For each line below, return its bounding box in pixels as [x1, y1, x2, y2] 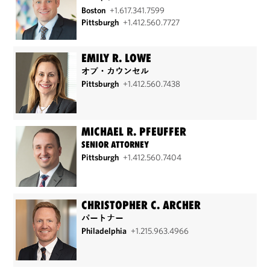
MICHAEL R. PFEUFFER [81, 125, 187, 138]
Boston [81, 5, 108, 16]
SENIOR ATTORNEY [81, 139, 149, 149]
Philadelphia [81, 225, 129, 236]
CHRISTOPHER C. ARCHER [81, 198, 201, 212]
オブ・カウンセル [81, 66, 149, 76]
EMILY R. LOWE [81, 51, 152, 64]
